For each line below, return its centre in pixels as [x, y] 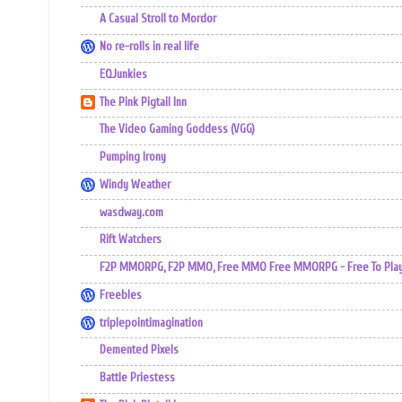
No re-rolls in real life [149, 47]
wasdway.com [131, 212]
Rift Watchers [131, 240]
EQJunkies [123, 74]
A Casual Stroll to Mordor [158, 19]
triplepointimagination [151, 323]
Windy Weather [135, 184]
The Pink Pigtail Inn [143, 102]
